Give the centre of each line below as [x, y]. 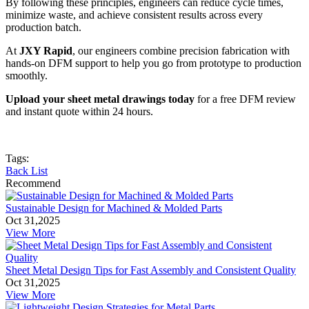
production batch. [43, 28]
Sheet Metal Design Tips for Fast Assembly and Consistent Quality [151, 270]
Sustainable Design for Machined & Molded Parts [114, 208]
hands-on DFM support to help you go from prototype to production [153, 63]
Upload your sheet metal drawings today [100, 99]
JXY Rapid [46, 51]
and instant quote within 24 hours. [79, 112]
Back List [27, 171]
